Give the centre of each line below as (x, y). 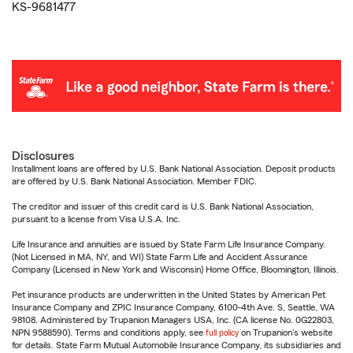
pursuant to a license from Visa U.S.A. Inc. (96, 219)
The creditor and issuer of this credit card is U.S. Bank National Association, (163, 206)
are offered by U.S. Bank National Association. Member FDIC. (134, 181)
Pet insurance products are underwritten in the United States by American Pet (169, 294)
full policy (222, 332)
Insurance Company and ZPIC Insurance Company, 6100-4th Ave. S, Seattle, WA (173, 307)
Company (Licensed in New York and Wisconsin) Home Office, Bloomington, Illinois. (175, 269)
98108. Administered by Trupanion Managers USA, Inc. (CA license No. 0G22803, (173, 320)
